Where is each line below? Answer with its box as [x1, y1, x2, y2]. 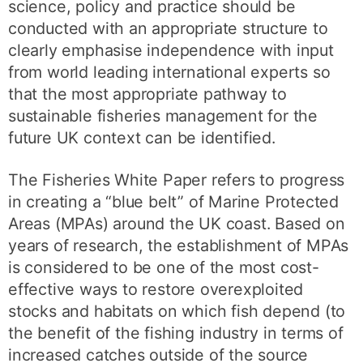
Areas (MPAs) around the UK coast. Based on [8, 214, 345, 234]
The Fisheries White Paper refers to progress [8, 170, 345, 190]
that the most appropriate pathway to [8, 83, 287, 104]
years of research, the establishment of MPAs [8, 236, 349, 256]
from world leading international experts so [8, 62, 331, 82]
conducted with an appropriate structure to [8, 18, 328, 38]
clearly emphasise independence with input [8, 40, 334, 60]
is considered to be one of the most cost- [8, 258, 319, 278]
